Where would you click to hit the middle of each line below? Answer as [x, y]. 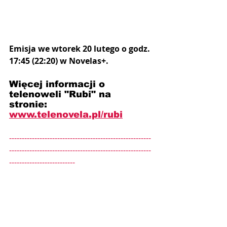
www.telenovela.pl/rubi [66, 114]
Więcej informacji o [59, 84]
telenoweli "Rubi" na [62, 94]
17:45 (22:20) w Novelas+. [59, 61]
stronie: [30, 104]
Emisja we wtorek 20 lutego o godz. [81, 48]
